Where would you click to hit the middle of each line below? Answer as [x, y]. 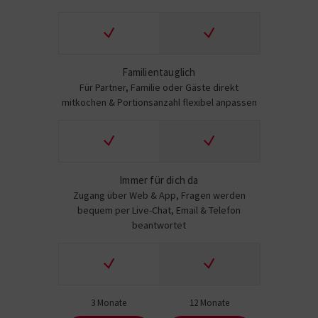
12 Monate [209, 303]
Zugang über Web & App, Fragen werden [159, 195]
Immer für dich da [159, 180]
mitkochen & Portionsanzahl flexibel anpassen [159, 102]
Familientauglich [159, 72]
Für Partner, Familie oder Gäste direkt [159, 87]
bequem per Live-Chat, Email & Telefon [159, 210]
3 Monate [108, 303]
